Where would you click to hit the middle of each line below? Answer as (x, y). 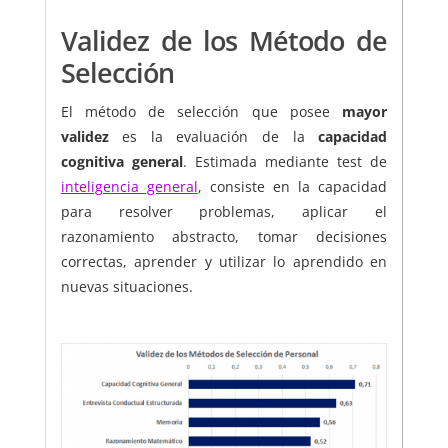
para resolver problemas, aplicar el (224, 212)
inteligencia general (129, 187)
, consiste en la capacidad (292, 187)
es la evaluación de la (213, 137)
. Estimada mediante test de (285, 162)
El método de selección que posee (195, 112)
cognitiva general (121, 162)
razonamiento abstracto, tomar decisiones (224, 237)
